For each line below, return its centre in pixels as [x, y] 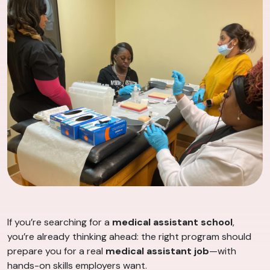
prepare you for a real [56, 251]
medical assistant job [157, 251]
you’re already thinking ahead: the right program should [129, 237]
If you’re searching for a [60, 222]
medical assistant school [172, 222]
